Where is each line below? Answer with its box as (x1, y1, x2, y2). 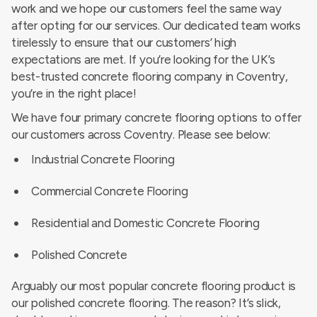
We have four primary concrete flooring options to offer (11, 110, 301, 125)
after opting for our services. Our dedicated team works (11, 18, 301, 33)
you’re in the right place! (11, 86, 137, 100)
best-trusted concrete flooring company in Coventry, (11, 69, 288, 83)
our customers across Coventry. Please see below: (11, 127, 270, 142)
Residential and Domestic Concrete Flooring (31, 215, 260, 230)
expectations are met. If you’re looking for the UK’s (11, 52, 275, 67)
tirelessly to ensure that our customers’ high (11, 35, 237, 50)
